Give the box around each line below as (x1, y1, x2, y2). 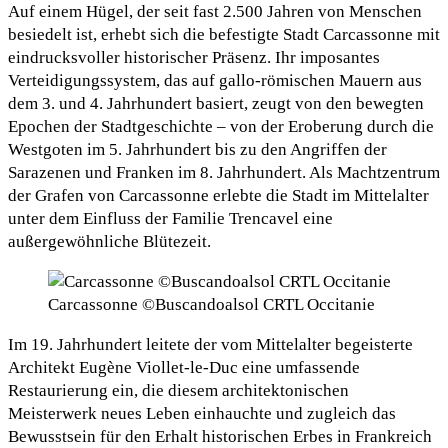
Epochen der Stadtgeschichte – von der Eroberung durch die (8, 117, 434, 137)
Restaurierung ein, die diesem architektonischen (8, 381, 349, 401)
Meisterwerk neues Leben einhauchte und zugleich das (8, 404, 396, 424)
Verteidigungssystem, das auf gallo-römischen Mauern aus (8, 71, 422, 91)
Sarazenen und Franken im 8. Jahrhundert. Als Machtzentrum (8, 163, 440, 183)
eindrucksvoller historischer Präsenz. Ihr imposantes (8, 48, 380, 68)
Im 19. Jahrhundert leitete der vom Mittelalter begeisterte (8, 335, 413, 355)
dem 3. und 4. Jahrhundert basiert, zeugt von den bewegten (8, 94, 424, 114)
